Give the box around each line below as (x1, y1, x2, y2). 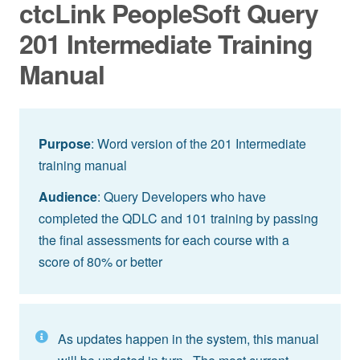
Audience (39, 186, 97, 206)
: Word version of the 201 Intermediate (91, 133, 306, 153)
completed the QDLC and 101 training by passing (39, 208, 318, 227)
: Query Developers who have (97, 186, 266, 206)
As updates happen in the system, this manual (58, 329, 319, 348)
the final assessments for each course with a (39, 230, 289, 249)
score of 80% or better (39, 252, 166, 271)
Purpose (39, 133, 91, 153)
